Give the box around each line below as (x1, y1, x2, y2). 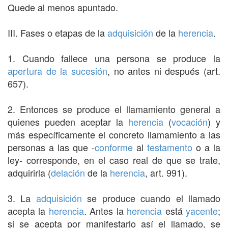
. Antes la (83, 204, 127, 217)
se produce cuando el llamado (81, 191, 221, 205)
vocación (172, 115, 208, 128)
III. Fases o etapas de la (8, 25, 107, 39)
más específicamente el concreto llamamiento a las (8, 127, 220, 141)
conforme (95, 140, 133, 154)
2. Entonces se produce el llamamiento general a (8, 102, 220, 116)
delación (51, 165, 85, 179)
